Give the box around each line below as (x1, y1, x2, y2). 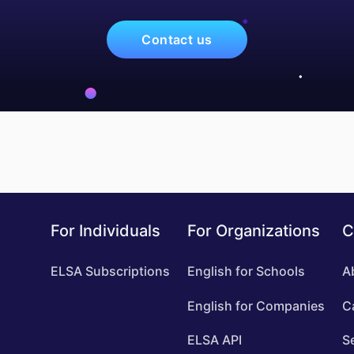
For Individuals (50, 221, 160, 241)
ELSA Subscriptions (50, 263, 170, 280)
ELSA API (186, 331, 242, 348)
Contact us (141, 31, 213, 47)
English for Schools (186, 263, 305, 280)
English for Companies (186, 297, 325, 314)
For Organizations (186, 221, 320, 241)
